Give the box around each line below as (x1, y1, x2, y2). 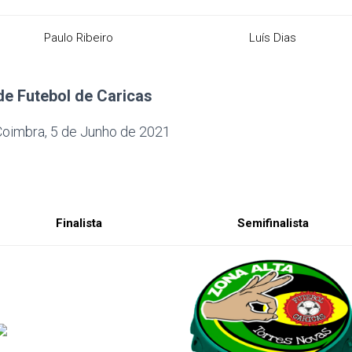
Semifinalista (236, 216, 309, 230)
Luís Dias (249, 31, 296, 45)
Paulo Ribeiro (44, 31, 113, 45)
